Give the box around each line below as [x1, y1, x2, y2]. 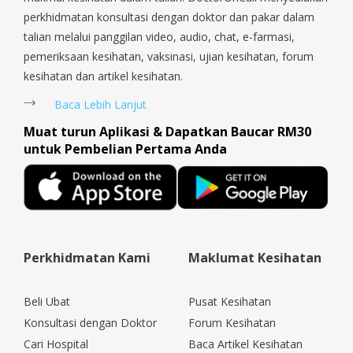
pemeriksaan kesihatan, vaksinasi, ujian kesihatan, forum [24, 49, 314, 64]
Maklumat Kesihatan [188, 248, 321, 266]
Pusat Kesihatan [188, 293, 271, 309]
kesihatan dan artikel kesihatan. [24, 69, 183, 84]
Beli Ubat [24, 293, 70, 309]
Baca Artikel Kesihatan [188, 336, 303, 351]
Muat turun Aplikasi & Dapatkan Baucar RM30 [24, 123, 311, 140]
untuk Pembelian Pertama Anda [24, 140, 227, 158]
